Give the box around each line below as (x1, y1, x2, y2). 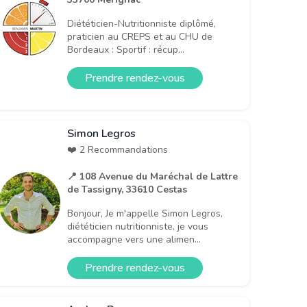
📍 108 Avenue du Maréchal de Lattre (67, 169, 238, 183)
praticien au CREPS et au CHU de (67, 29, 212, 43)
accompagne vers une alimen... (67, 232, 201, 246)
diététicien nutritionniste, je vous (67, 219, 208, 233)
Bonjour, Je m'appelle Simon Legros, (67, 206, 223, 220)
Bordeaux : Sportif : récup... (67, 42, 184, 56)
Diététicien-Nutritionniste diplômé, (67, 16, 216, 30)
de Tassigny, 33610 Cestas (67, 182, 187, 196)
